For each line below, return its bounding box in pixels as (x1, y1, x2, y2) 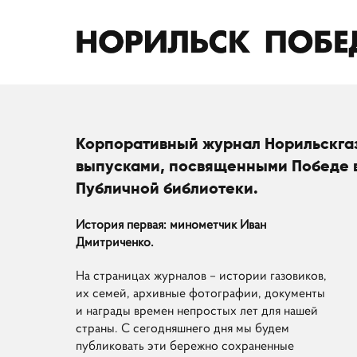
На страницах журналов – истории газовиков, (76, 267, 328, 284)
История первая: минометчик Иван (76, 216, 267, 233)
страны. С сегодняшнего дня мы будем (76, 320, 290, 336)
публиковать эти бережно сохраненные (76, 337, 295, 354)
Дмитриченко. (76, 233, 155, 250)
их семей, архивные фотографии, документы (76, 284, 326, 301)
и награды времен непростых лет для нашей (76, 302, 319, 319)
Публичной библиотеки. (76, 178, 263, 199)
